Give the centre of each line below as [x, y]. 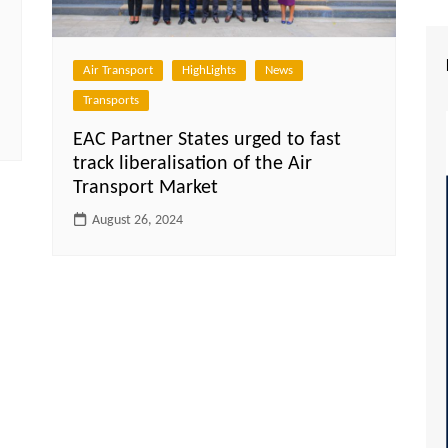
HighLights [209, 71]
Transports [111, 101]
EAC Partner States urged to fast [207, 140]
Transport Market [146, 188]
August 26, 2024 [138, 221]
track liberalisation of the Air [193, 164]
